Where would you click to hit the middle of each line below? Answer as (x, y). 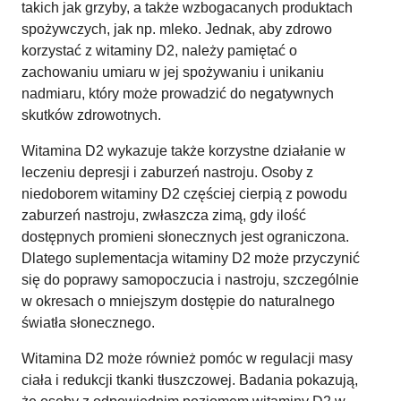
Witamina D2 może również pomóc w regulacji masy (187, 358)
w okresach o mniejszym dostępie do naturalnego (178, 301)
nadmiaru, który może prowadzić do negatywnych (178, 93)
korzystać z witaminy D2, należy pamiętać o (159, 50)
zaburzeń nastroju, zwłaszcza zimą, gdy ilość (164, 215)
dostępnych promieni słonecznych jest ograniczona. (185, 236)
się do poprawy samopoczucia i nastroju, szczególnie (190, 279)
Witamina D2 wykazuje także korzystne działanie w (183, 150)
